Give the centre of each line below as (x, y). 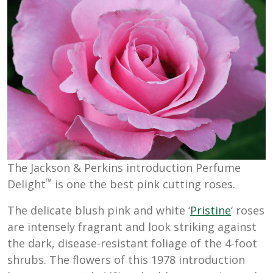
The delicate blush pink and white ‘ (99, 211)
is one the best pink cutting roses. (144, 184)
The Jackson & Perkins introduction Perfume (124, 168)
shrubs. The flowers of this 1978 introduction (126, 260)
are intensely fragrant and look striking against (132, 227)
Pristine (211, 211)
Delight (27, 184)
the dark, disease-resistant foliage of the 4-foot (132, 243)
